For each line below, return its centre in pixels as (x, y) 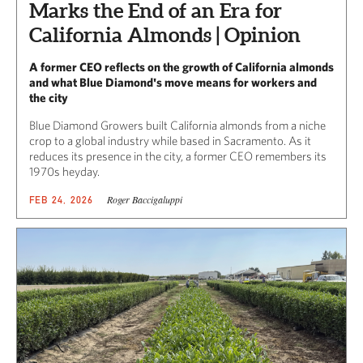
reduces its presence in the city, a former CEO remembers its (178, 156)
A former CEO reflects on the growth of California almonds (181, 67)
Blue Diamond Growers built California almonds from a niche (177, 126)
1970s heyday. (64, 172)
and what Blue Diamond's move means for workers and (173, 83)
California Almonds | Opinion (165, 35)
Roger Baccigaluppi (144, 200)
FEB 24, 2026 (62, 200)
